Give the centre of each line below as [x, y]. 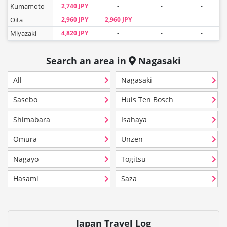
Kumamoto [27, 6]
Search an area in [87, 61]
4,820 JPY [75, 33]
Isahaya [134, 119]
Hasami [26, 179]
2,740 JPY [75, 6]
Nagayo [26, 159]
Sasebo [25, 100]
